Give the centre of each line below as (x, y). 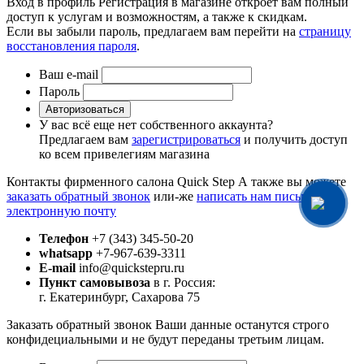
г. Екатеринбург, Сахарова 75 (119, 297)
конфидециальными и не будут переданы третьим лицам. (165, 340)
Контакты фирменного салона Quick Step (121, 182)
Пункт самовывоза (95, 283)
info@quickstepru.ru (130, 268)
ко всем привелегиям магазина (124, 154)
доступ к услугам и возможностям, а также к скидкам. (157, 17)
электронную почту (61, 211)
